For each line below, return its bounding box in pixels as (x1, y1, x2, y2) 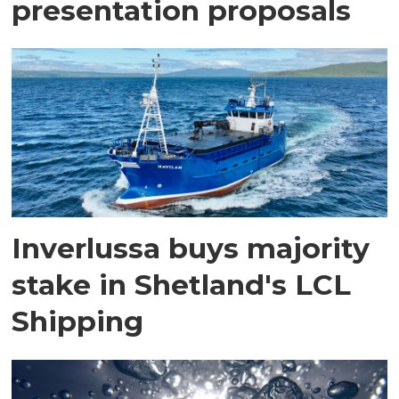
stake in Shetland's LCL (12, 267, 352, 303)
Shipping (12, 304, 144, 339)
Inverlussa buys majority (12, 231, 370, 266)
